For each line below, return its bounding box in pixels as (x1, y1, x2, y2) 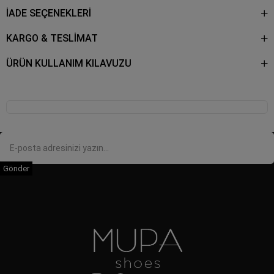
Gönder (3, 163, 29, 173)
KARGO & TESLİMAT (6, 32, 98, 44)
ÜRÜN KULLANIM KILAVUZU (6, 57, 131, 69)
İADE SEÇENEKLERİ (6, 7, 91, 19)
